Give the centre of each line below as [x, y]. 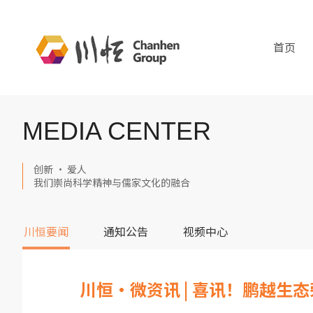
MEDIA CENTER [117, 131]
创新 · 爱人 [60, 169]
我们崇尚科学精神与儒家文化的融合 [112, 182]
